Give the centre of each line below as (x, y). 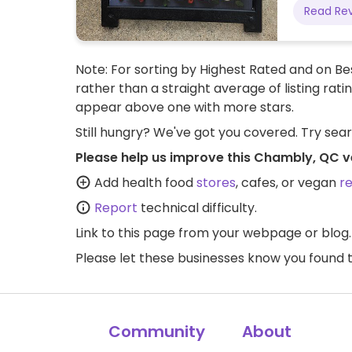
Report (116, 207)
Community (157, 331)
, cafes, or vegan (288, 182)
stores (216, 182)
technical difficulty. (197, 207)
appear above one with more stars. (185, 107)
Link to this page (125, 233)
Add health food (144, 182)
